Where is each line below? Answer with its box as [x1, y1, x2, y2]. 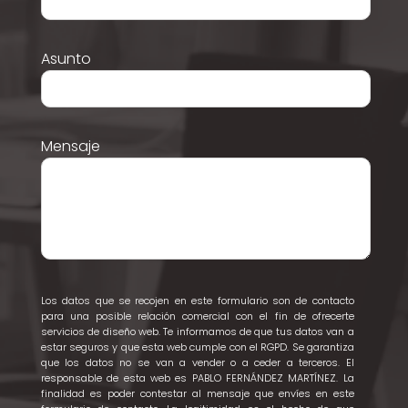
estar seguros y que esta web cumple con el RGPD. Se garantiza [40, 339, 354, 354]
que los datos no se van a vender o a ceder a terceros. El [40, 354, 354, 370]
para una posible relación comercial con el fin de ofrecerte [40, 308, 354, 323]
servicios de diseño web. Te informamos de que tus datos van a [40, 323, 354, 339]
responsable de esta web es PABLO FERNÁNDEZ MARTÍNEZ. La [40, 370, 354, 385]
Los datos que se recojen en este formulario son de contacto [40, 292, 354, 308]
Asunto [40, 47, 91, 69]
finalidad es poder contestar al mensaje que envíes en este [40, 385, 354, 401]
